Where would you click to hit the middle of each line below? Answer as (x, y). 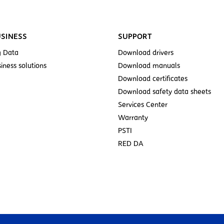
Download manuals (149, 65)
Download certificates (153, 78)
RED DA (131, 143)
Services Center (143, 104)
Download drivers (146, 52)
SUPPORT (135, 36)
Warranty (133, 117)
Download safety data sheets (164, 91)
